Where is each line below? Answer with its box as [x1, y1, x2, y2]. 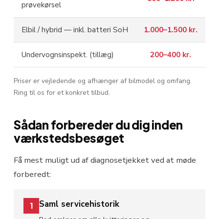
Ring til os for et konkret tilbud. [14, 88, 110, 98]
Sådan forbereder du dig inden [14, 117, 183, 132]
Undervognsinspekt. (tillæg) [22, 50, 114, 60]
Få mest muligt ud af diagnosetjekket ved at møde [14, 154, 196, 166]
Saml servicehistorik [39, 198, 119, 210]
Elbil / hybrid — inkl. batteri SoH [22, 25, 128, 35]
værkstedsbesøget [14, 131, 125, 146]
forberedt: [14, 169, 51, 180]
